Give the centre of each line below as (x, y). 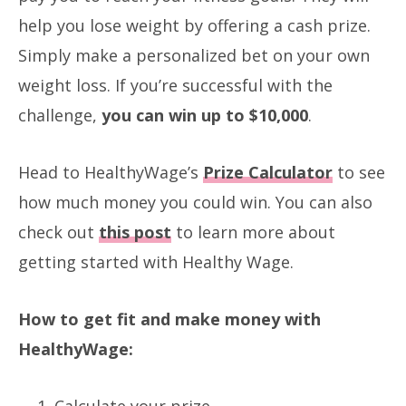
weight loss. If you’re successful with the (175, 85)
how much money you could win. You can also (195, 202)
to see (359, 172)
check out (58, 232)
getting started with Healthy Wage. (156, 261)
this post (135, 232)
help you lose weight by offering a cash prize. (194, 25)
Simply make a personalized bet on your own (194, 55)
